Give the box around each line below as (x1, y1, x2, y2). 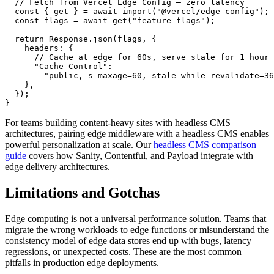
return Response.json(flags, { (5, 34, 157, 43)
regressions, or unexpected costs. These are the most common (5, 246, 242, 257)
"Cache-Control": (5, 61, 113, 71)
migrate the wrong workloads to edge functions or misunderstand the (5, 224, 269, 235)
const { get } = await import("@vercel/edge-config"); (5, 6, 269, 16)
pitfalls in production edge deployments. (5, 257, 159, 268)
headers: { (5, 43, 73, 53)
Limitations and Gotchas (5, 184, 160, 201)
